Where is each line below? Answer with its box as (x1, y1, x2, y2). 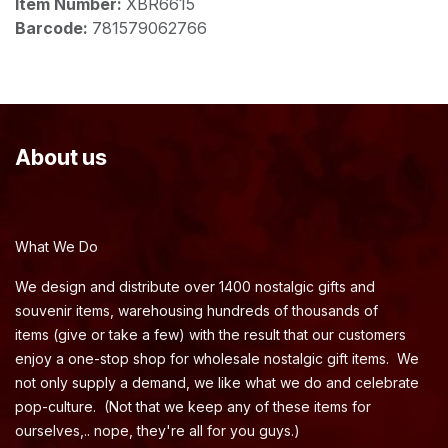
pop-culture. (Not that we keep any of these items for (15, 398, 371, 416)
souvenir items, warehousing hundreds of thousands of (15, 302, 378, 320)
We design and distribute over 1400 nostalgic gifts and (15, 278, 375, 296)
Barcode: (15, 18, 92, 39)
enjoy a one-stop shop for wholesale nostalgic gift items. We (15, 350, 419, 368)
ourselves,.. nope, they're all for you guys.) (15, 422, 304, 440)
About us (15, 144, 107, 171)
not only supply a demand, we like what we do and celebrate (15, 374, 419, 392)
